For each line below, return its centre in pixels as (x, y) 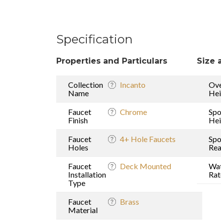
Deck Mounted (146, 166)
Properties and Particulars (112, 61)
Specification (94, 39)
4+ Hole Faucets (148, 139)
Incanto (133, 84)
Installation (87, 174)
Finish (78, 120)
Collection (86, 84)
